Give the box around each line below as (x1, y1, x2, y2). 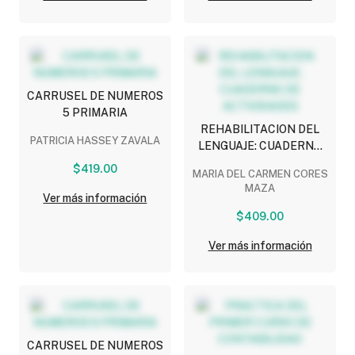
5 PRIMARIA (62, 105, 128, 119)
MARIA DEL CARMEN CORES (192, 167, 328, 180)
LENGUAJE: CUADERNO (198, 139, 323, 152)
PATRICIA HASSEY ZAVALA (29, 134, 160, 147)
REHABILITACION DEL (200, 122, 320, 136)
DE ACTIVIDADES (213, 155, 307, 169)
